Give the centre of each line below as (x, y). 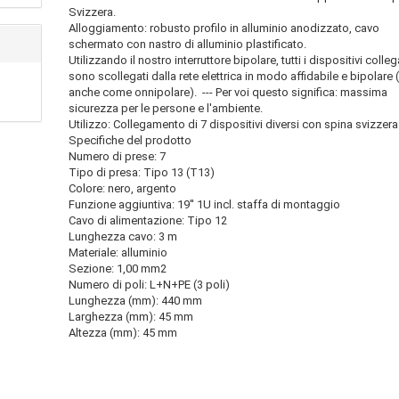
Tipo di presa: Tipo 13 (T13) (142, 172)
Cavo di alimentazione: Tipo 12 (148, 220)
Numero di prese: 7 (118, 156)
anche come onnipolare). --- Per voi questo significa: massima (228, 92)
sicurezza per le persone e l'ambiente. (166, 108)
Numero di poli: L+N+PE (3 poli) (150, 285)
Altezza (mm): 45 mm (123, 333)
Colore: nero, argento (123, 188)
